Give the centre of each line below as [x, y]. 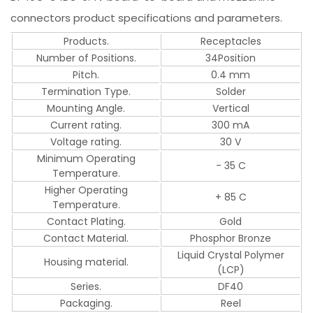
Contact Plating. [86, 221]
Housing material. [86, 262]
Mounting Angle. [86, 108]
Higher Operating [86, 190]
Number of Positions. [86, 58]
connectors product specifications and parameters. [147, 17]
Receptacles [231, 41]
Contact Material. [86, 238]
